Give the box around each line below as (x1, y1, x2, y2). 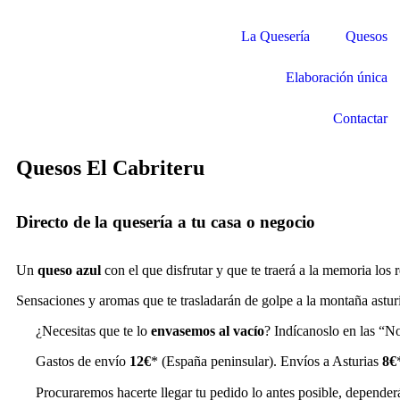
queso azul (37, 262, 101, 278)
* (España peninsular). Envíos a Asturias (151, 354, 383, 370)
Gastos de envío (32, 354, 130, 370)
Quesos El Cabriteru (16, 156, 204, 179)
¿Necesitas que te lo (32, 323, 152, 339)
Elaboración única (286, 70, 387, 85)
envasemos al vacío (151, 323, 265, 339)
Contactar (333, 111, 387, 126)
